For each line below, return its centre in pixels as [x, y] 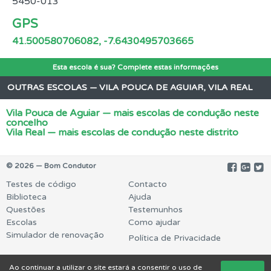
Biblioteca [26, 197]
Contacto [148, 184]
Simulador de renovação [55, 235]
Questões [26, 210]
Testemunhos [155, 210]
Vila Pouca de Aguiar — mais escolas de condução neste [132, 113]
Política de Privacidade [175, 238]
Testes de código [41, 184]
